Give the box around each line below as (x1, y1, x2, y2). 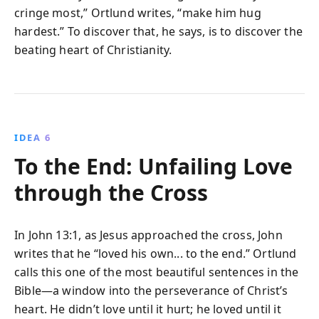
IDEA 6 (14, 131, 51, 144)
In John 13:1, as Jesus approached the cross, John (14, 227, 283, 243)
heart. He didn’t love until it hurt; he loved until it (14, 301, 281, 317)
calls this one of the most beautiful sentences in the (14, 264, 299, 280)
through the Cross (14, 178, 208, 207)
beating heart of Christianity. (14, 42, 172, 58)
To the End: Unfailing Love (14, 152, 293, 181)
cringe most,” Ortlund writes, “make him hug (14, 5, 261, 21)
